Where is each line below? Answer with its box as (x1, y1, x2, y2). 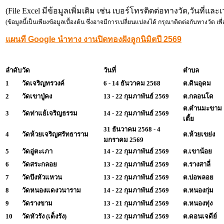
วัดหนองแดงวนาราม (22, 186, 81, 194)
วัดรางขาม (22, 199, 52, 207)
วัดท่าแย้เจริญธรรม (22, 109, 77, 117)
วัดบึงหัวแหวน (22, 173, 62, 181)
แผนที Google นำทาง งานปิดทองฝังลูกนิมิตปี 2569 (5, 34, 181, 43)
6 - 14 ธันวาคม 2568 (103, 79, 160, 87)
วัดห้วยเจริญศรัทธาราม (22, 130, 88, 138)
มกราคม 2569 (103, 135, 143, 143)
